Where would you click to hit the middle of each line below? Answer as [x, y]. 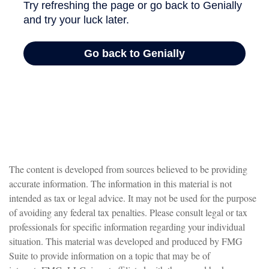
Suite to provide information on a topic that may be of [110, 255]
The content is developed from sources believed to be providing [128, 169]
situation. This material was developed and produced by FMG [126, 241]
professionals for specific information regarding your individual [127, 227]
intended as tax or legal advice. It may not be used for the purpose [133, 198]
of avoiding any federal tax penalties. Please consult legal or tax [128, 212]
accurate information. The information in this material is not [120, 183]
